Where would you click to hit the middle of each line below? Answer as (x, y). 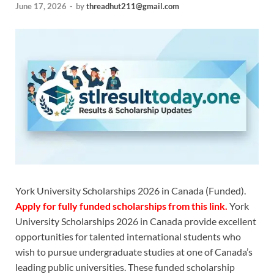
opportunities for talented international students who (128, 237)
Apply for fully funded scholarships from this (112, 206)
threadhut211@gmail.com (133, 6)
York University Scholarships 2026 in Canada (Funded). (131, 191)
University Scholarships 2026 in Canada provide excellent (136, 221)
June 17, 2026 (41, 6)
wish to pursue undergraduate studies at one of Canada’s (134, 252)
